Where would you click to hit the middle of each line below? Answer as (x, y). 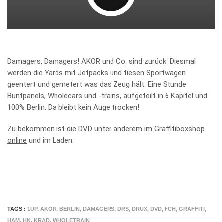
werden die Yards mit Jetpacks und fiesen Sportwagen (97, 73)
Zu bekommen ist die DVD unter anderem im (81, 129)
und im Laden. (50, 140)
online (17, 140)
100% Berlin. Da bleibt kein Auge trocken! (73, 107)
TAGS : (17, 208)
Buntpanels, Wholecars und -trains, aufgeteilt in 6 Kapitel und (107, 95)
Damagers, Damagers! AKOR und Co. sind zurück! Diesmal (102, 61)
